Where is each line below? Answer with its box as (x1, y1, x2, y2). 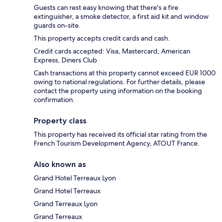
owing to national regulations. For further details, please (34, 77, 205, 86)
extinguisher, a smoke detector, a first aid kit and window (34, 11, 209, 21)
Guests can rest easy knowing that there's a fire (34, 2, 178, 12)
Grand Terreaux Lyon (34, 199, 98, 208)
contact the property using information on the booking (34, 86, 202, 95)
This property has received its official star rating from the (34, 129, 207, 139)
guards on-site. (34, 20, 81, 30)
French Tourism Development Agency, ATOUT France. (34, 138, 200, 148)
